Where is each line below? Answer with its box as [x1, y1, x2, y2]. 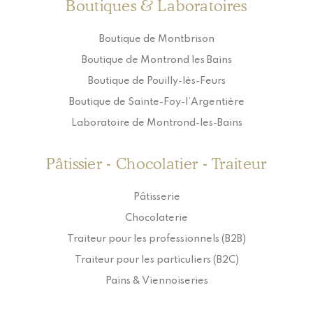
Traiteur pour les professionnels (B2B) [67, 234, 246, 245]
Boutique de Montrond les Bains [81, 55, 232, 66]
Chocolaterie [125, 213, 188, 224]
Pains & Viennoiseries [105, 276, 208, 286]
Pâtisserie [133, 192, 180, 203]
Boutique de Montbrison [99, 34, 214, 45]
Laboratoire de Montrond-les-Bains [71, 118, 242, 129]
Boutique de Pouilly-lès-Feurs [87, 76, 226, 87]
